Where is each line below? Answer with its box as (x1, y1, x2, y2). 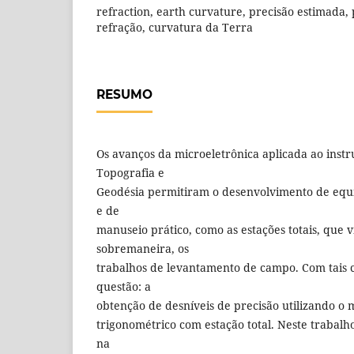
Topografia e (96, 164, 164, 180)
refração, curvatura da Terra (96, 19, 253, 35)
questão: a (96, 278, 151, 294)
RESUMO (96, 86, 153, 102)
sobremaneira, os (96, 240, 189, 256)
